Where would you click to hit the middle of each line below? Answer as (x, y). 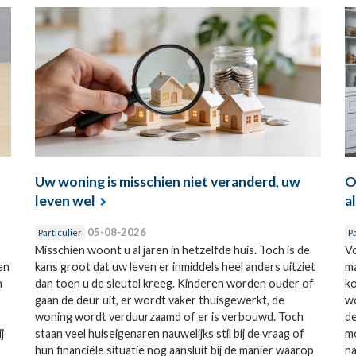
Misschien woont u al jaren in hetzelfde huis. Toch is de (172, 250)
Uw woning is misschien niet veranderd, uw (167, 181)
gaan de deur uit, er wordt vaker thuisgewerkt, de (159, 300)
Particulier (60, 232)
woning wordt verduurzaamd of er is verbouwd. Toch (169, 316)
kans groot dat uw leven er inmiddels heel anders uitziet (175, 266)
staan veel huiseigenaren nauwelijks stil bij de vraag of (169, 333)
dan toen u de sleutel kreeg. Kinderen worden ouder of (174, 283)
